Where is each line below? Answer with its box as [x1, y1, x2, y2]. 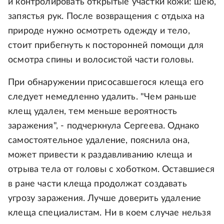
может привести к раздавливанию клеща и [8, 150, 192, 160]
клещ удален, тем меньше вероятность [8, 107, 177, 116]
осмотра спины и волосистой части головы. [8, 55, 194, 65]
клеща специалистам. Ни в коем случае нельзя [8, 208, 211, 218]
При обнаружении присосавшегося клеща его [8, 78, 204, 87]
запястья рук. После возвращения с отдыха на [8, 12, 204, 21]
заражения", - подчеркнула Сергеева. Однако [8, 121, 199, 131]
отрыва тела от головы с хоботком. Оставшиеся [8, 165, 214, 174]
